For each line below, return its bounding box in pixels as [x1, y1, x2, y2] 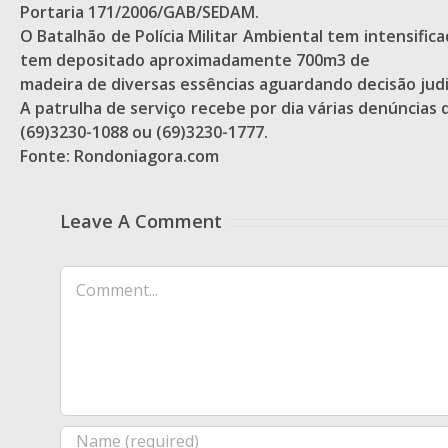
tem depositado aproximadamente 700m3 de [20, 49, 370, 71]
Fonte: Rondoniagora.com [20, 145, 219, 167]
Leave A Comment [60, 209, 222, 233]
